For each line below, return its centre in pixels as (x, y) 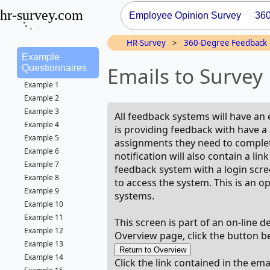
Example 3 (42, 111)
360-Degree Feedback (225, 43)
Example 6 (42, 151)
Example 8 (42, 177)
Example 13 (44, 244)
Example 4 (42, 124)
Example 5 (42, 138)
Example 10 (44, 204)
